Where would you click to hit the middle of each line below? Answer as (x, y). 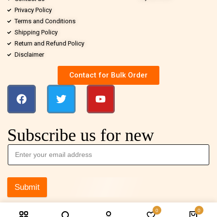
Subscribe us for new (81, 135)
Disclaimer (29, 54)
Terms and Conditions (45, 21)
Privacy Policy (33, 10)
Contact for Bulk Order (108, 75)
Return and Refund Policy (49, 43)
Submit (27, 187)
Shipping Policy (36, 32)
